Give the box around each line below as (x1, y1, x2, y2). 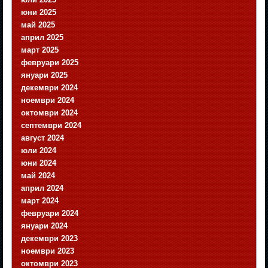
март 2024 (21, 196, 59, 206)
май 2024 (21, 171, 56, 181)
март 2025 (21, 45, 59, 55)
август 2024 (21, 133, 65, 143)
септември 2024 (21, 121, 82, 130)
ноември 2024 (21, 96, 75, 105)
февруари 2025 (21, 58, 79, 68)
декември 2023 (21, 234, 78, 243)
